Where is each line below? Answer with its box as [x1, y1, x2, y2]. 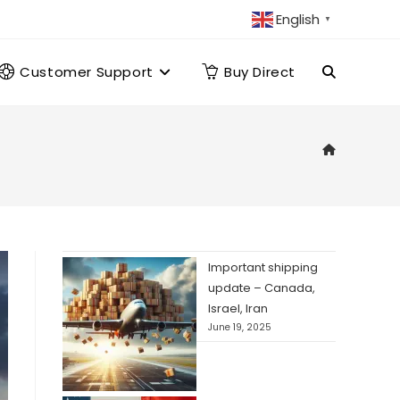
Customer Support [20, 62, 154, 81]
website [321, 129, 370, 146]
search [321, 195, 364, 212]
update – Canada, [208, 279, 315, 296]
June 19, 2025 [208, 321, 271, 334]
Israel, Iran [208, 300, 268, 317]
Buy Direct [224, 62, 296, 81]
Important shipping [208, 259, 318, 276]
